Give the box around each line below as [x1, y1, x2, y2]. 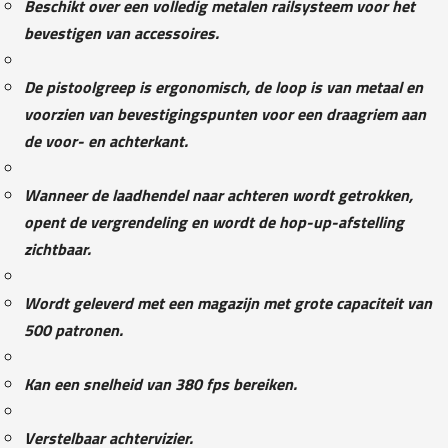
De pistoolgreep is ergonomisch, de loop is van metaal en [24, 74, 423, 99]
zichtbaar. [24, 236, 91, 261]
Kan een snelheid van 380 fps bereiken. [24, 371, 297, 396]
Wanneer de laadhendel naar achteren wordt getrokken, [24, 182, 413, 207]
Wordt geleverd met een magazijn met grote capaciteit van [24, 290, 432, 315]
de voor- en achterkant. [24, 128, 188, 153]
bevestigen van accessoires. [24, 20, 219, 45]
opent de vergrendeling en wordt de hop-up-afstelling [24, 209, 404, 234]
